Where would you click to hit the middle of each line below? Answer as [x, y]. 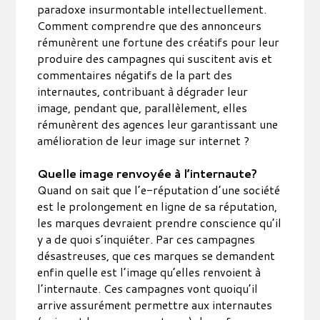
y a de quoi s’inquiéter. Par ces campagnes [146, 239]
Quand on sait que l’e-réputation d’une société [159, 190]
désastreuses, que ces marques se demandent [156, 255]
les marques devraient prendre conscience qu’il [160, 222]
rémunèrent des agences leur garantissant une [158, 124]
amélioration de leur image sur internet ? [144, 140]
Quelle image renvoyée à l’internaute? [147, 173]
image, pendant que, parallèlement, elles [142, 107]
